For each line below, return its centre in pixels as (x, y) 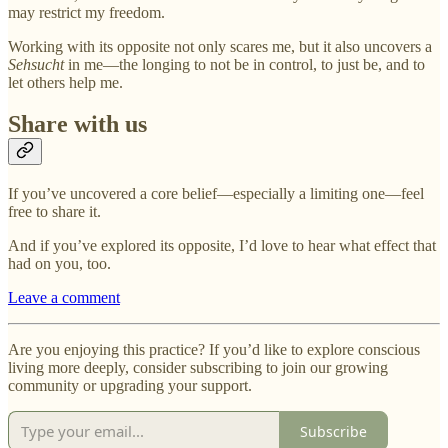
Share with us (77, 124)
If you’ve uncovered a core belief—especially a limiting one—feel (216, 194)
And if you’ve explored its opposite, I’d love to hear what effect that (222, 246)
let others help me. (65, 82)
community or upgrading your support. (130, 386)
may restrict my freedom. (86, 12)
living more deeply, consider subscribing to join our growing (198, 368)
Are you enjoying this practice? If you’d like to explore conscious (214, 350)
